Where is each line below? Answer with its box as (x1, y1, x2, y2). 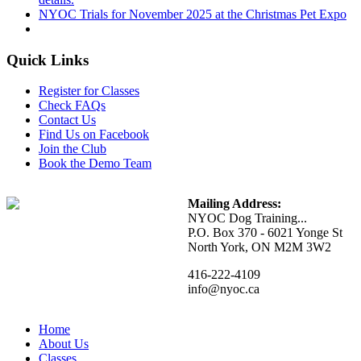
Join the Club (39, 142, 106, 156)
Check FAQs (39, 98, 106, 113)
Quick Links (6, 51, 89, 68)
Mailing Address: (187, 197, 281, 211)
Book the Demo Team (39, 156, 151, 171)
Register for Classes (39, 84, 139, 98)
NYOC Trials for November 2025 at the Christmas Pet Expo (39, 7, 346, 21)
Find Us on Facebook (39, 127, 149, 142)
